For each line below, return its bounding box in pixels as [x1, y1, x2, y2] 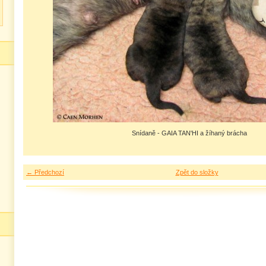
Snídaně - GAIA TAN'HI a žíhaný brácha [132, 129, 247, 137]
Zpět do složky [175, 169, 218, 176]
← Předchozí [26, 169, 64, 176]
